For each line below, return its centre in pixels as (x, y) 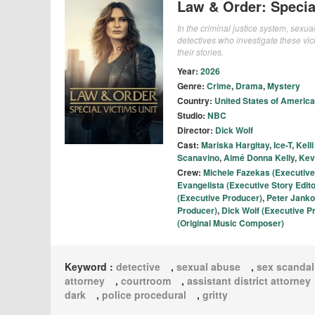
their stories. (200, 52)
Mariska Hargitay (235, 145)
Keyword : (90, 267)
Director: (196, 130)
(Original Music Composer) (231, 223)
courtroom (146, 281)
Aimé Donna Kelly (259, 158)
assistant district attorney (249, 281)
